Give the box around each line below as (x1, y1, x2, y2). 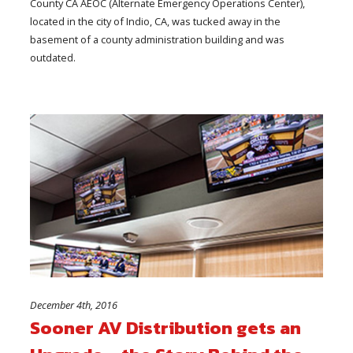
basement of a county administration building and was (30, 32, 285, 47)
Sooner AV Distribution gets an (30, 314, 302, 341)
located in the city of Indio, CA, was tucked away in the (30, 14, 281, 29)
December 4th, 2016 (30, 297, 118, 312)
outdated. (30, 50, 76, 65)
